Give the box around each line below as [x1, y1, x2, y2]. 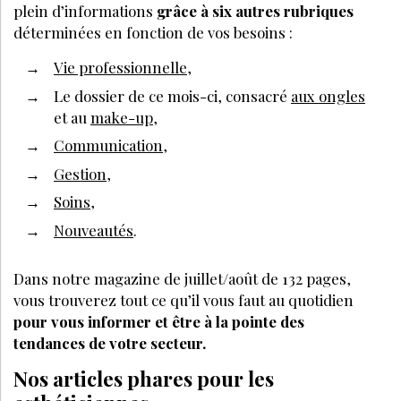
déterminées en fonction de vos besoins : [13, 22, 293, 43]
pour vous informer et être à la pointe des [13, 311, 304, 331]
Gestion [54, 163, 107, 183]
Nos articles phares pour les [13, 364, 274, 392]
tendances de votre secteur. [13, 332, 206, 353]
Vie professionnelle [54, 57, 187, 78]
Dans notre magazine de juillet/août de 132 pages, [13, 268, 351, 288]
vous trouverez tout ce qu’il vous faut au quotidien [13, 289, 354, 310]
